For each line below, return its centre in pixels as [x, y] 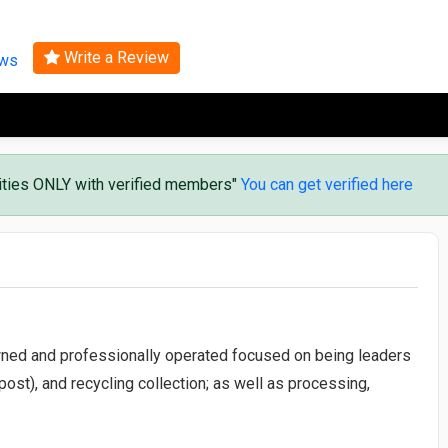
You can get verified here [327, 184]
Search [224, 22]
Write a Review [114, 57]
